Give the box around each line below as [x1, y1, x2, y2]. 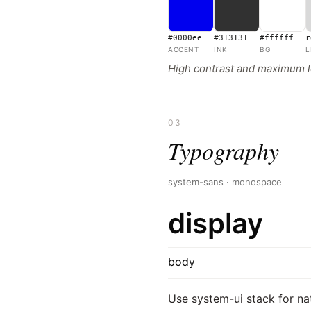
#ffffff [260, 33, 294, 42]
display [168, 206, 263, 240]
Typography [168, 135, 279, 166]
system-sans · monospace [168, 176, 282, 187]
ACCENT [168, 45, 199, 53]
